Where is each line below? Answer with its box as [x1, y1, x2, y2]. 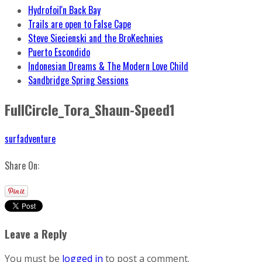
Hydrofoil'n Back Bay [28, 3, 101, 17]
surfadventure [5, 131, 56, 146]
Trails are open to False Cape [28, 17, 131, 31]
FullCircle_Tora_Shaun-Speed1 [5, 98, 175, 120]
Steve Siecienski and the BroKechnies [28, 31, 163, 45]
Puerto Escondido [28, 45, 90, 59]
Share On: [5, 158, 39, 173]
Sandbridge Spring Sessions [28, 73, 129, 87]
